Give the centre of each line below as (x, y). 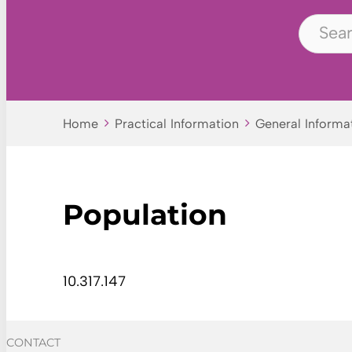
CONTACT (33, 343)
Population (145, 215)
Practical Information (177, 123)
